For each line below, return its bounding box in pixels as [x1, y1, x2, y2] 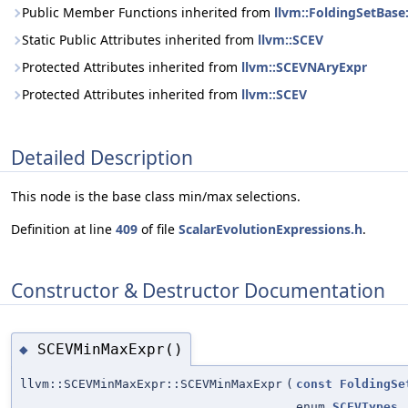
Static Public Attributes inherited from [22, 31, 258, 48]
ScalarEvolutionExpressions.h [178, 220, 362, 239]
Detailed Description [11, 144, 193, 170]
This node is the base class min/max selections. [11, 188, 301, 206]
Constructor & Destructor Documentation [11, 277, 385, 303]
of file [138, 220, 178, 239]
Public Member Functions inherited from [22, 4, 274, 21]
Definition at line [11, 220, 116, 239]
